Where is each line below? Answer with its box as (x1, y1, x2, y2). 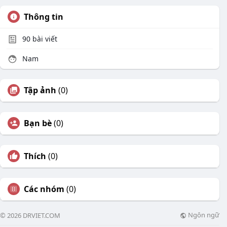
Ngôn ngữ (186, 210, 219, 220)
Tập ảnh (24, 85, 56, 96)
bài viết (30, 34, 57, 44)
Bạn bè (24, 118, 52, 129)
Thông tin (24, 11, 63, 22)
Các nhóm (24, 183, 64, 195)
